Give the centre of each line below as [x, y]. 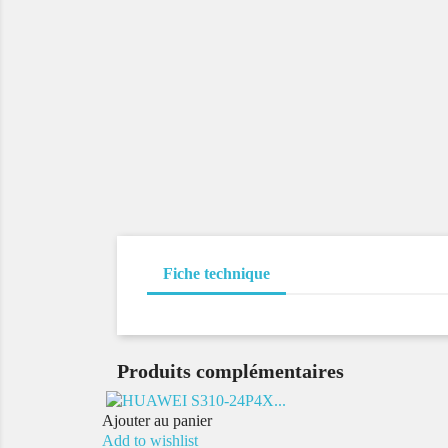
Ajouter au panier [157, 421]
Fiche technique [216, 273]
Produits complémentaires [230, 371]
